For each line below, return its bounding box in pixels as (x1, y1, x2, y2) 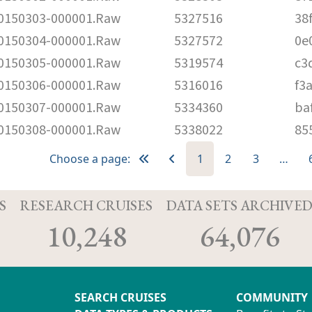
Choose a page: (49, 150, 130, 166)
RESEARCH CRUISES (20, 196, 153, 214)
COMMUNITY (236, 289, 308, 305)
